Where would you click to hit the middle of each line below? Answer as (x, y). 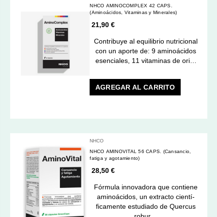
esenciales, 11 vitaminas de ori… (146, 60)
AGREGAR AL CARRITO (135, 87)
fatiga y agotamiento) (115, 158)
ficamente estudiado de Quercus (146, 206)
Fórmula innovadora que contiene (146, 187)
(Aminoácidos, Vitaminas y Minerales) (133, 12)
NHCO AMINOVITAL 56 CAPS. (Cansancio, (98, 151)
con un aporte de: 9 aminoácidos (146, 51)
